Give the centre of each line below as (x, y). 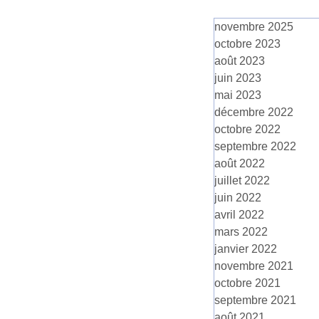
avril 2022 (239, 215)
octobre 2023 (247, 44)
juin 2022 (238, 198)
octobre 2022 (247, 129)
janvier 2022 (246, 249)
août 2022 (240, 163)
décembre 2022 (254, 112)
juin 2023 (238, 78)
